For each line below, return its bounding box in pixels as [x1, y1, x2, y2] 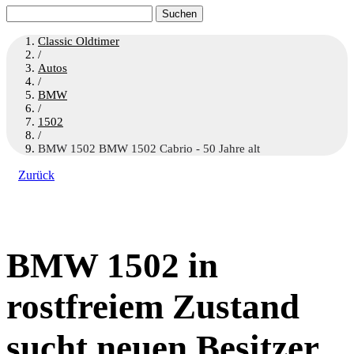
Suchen [6, 5, 43, 18]
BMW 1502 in [6, 246, 218, 286]
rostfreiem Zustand [6, 287, 299, 327]
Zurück [18, 168, 55, 182]
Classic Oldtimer [38, 35, 119, 47]
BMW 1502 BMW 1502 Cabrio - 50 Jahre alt [38, 142, 260, 155]
